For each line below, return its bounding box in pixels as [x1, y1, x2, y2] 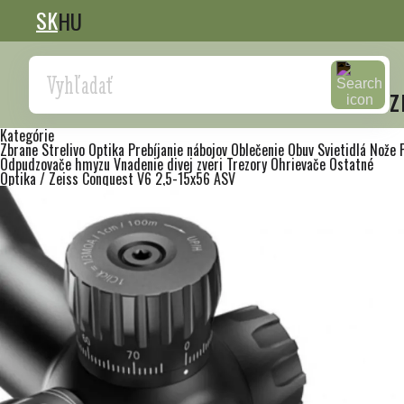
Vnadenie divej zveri [114, 153, 226, 175]
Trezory [226, 153, 271, 175]
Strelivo [41, 139, 88, 161]
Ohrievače [271, 153, 329, 175]
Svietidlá [317, 139, 370, 161]
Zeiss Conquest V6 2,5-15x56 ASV [49, 168, 235, 189]
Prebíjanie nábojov [128, 139, 231, 161]
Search [37, 60, 76, 82]
